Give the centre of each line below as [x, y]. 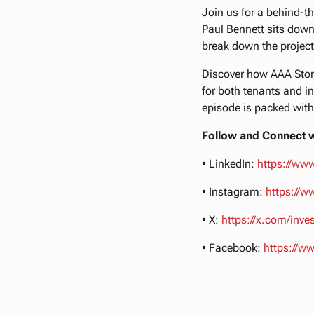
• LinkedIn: [230, 164]
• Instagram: [234, 192]
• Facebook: [233, 248]
